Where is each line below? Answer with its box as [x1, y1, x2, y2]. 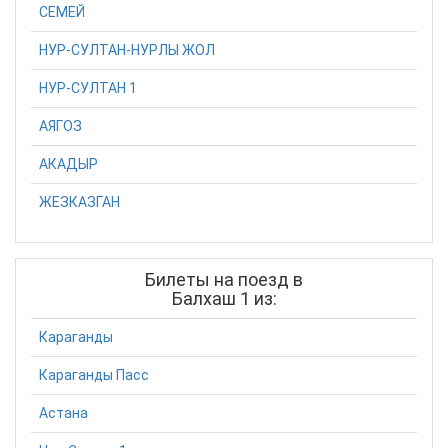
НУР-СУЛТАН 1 [39, 79, 137, 96]
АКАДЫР [39, 155, 98, 172]
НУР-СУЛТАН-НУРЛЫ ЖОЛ [39, 41, 215, 58]
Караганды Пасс [39, 367, 149, 384]
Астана [39, 405, 88, 422]
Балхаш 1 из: [171, 287, 277, 309]
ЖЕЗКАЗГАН [39, 193, 120, 210]
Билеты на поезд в [145, 268, 303, 290]
